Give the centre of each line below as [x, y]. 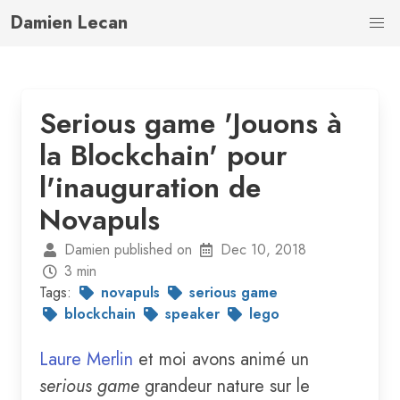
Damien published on [128, 250]
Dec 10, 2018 [263, 250]
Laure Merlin [86, 359]
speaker [192, 314]
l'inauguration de [150, 187]
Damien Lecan [69, 23]
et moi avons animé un [221, 359]
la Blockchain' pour [163, 155]
